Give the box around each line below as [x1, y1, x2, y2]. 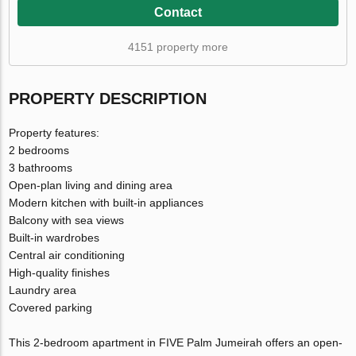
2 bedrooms [9, 144, 70, 157]
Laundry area [9, 284, 77, 297]
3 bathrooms [9, 161, 73, 175]
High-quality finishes [9, 266, 110, 280]
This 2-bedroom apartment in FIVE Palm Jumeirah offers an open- [9, 336, 343, 350]
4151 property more [128, 41, 228, 54]
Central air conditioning [9, 249, 126, 262]
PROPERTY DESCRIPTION [9, 90, 207, 108]
